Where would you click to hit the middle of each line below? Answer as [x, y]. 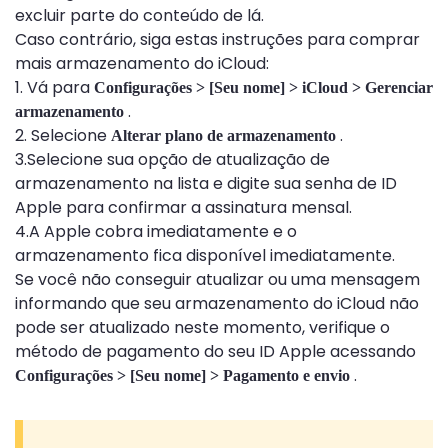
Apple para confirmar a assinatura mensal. [183, 208]
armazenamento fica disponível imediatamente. [205, 256]
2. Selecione [63, 136]
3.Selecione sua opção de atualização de [172, 160]
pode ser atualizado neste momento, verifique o [202, 328]
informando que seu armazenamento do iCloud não [217, 304]
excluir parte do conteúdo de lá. [139, 16]
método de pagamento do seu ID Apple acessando [215, 352]
